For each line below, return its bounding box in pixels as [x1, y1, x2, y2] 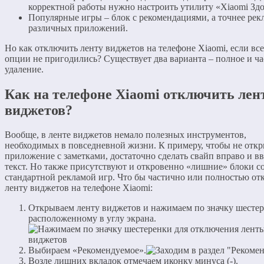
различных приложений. [28, 22, 128, 33]
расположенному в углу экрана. [28, 213, 156, 224]
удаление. [5, 64, 44, 74]
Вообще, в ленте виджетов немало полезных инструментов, [5, 130, 246, 140]
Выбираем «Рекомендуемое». [28, 245, 146, 256]
